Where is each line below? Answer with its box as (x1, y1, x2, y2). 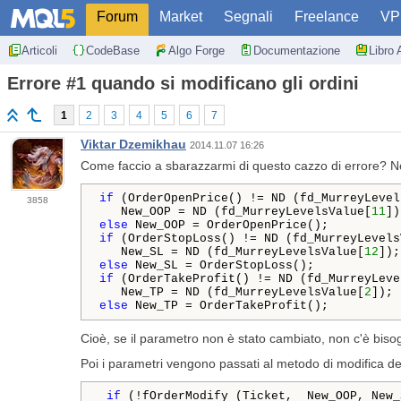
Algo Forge (168, 43, 225, 57)
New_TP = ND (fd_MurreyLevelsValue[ (99, 286, 364, 300)
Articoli (21, 43, 57, 57)
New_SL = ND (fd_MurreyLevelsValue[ (99, 245, 364, 260)
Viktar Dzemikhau (81, 137, 186, 152)
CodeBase (86, 43, 140, 57)
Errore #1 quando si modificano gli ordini (7, 73, 359, 93)
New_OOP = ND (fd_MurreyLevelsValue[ (99, 205, 371, 219)
